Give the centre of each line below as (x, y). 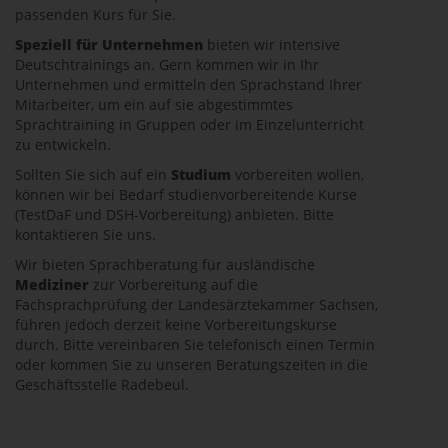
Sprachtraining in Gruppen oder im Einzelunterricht (189, 124)
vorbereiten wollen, (297, 174)
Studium (201, 174)
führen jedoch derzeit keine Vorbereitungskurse (176, 324)
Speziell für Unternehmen (109, 44)
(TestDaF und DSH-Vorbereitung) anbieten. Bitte (174, 214)
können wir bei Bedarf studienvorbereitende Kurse (186, 194)
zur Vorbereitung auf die (173, 284)
